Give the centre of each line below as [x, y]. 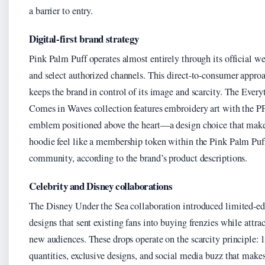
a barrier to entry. [61, 11]
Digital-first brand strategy [84, 39]
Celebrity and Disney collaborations [101, 186]
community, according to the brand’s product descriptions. [138, 158]
